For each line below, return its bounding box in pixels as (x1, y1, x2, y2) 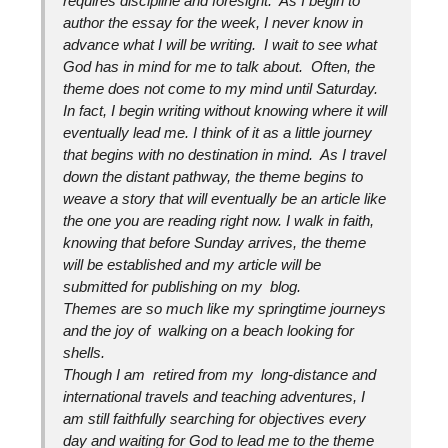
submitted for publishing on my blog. (63, 277, 302, 295)
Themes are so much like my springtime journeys (63, 299, 387, 317)
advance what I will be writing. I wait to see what (63, 35, 378, 53)
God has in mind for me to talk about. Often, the (63, 57, 376, 75)
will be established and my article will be (63, 255, 322, 273)
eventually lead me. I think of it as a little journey (63, 123, 373, 141)
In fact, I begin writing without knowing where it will (63, 101, 388, 119)
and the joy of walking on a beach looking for (63, 321, 355, 339)
